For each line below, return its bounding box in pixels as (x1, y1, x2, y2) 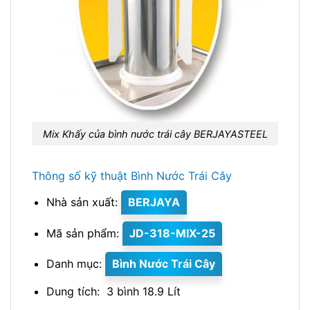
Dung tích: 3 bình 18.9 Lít (46, 284, 181, 299)
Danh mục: (46, 257, 105, 271)
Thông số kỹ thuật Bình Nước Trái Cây (32, 169, 232, 183)
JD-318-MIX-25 (129, 226, 215, 240)
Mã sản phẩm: (46, 226, 122, 240)
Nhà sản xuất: (46, 195, 121, 210)
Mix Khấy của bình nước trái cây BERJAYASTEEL (42, 127, 268, 140)
